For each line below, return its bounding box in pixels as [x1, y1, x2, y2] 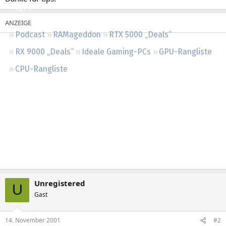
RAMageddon [53, 29, 101, 39]
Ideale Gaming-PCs [82, 46, 151, 56]
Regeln [10, 3, 33, 12]
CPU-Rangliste [15, 64, 68, 74]
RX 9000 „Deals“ [15, 46, 74, 56]
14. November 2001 [5, 216, 61, 224]
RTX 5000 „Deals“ [109, 29, 172, 39]
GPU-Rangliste [159, 46, 212, 56]
